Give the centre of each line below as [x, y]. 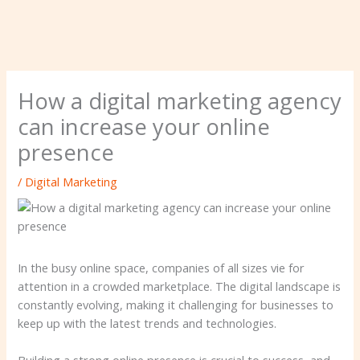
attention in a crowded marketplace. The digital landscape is [180, 286]
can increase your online [144, 126]
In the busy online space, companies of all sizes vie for [162, 268]
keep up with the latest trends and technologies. [147, 323]
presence [66, 152]
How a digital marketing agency [180, 100]
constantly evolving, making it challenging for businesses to [176, 305]
